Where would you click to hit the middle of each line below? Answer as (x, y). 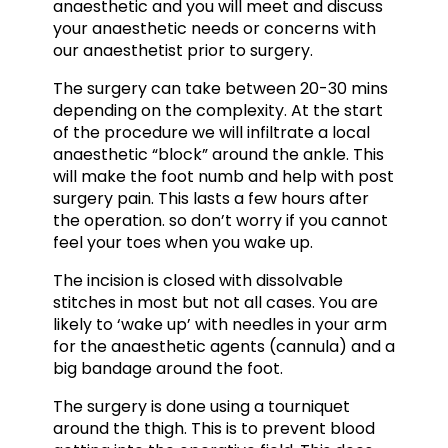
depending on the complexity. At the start (217, 110)
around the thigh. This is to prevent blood (213, 428)
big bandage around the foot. (167, 368)
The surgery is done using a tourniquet (201, 406)
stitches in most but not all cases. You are (215, 302)
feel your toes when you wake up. (182, 242)
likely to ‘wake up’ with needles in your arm (219, 324)
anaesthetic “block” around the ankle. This (218, 154)
